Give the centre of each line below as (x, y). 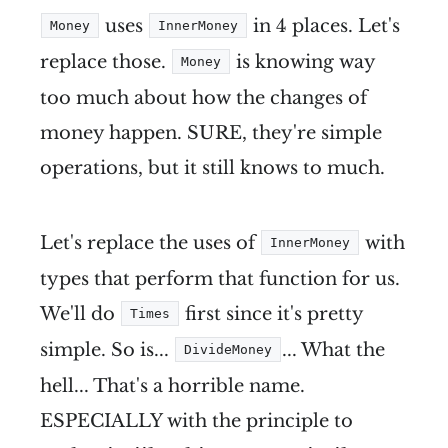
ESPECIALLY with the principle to (196, 420)
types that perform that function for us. (220, 278)
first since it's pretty (271, 313)
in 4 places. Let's (324, 25)
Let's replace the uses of (150, 242)
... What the (333, 349)
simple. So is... (107, 349)
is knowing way (303, 61)
